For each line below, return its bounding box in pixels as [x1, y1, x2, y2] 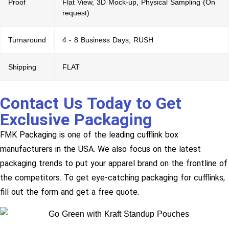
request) [62, 8, 89, 17]
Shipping [8, 62, 36, 71]
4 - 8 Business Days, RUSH [62, 35, 153, 44]
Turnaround [8, 35, 46, 44]
